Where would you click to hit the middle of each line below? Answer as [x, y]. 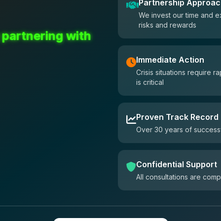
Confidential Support [177, 165]
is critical [150, 82]
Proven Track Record [177, 117]
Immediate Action [170, 60]
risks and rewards [167, 25]
